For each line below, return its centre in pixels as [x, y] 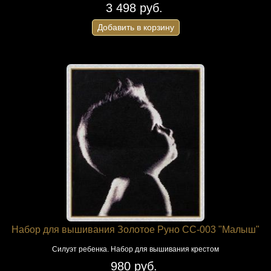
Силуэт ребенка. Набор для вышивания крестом [135, 249]
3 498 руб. [134, 8]
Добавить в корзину [135, 27]
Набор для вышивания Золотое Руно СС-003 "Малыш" [135, 230]
